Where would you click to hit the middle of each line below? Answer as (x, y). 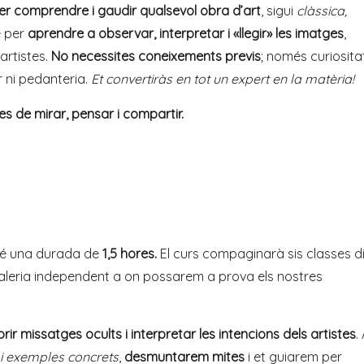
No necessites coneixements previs (156, 56)
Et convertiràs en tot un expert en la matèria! (223, 79)
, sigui (277, 11)
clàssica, (320, 11)
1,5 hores (128, 253)
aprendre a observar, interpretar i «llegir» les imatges (186, 33)
